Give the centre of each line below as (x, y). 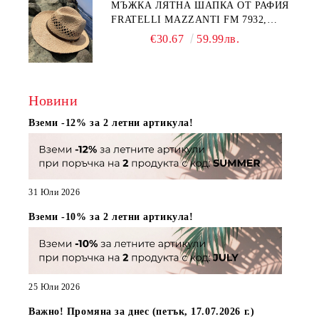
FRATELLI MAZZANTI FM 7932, (189, 19)
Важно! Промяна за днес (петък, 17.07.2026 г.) (142, 311)
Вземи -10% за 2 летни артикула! (111, 217)
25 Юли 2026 (54, 287)
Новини (53, 100)
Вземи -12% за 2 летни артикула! (111, 122)
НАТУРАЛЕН (143, 33)
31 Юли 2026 (54, 193)
